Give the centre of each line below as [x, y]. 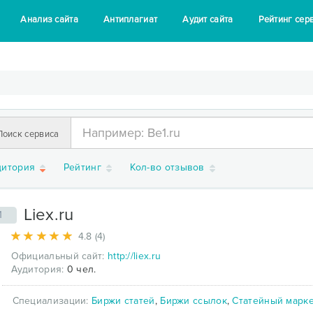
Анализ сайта [49, 20]
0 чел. [80, 269]
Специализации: [52, 300]
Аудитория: [37, 269]
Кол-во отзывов [169, 167]
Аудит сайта [208, 20]
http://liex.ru [134, 256]
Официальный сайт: [58, 256]
